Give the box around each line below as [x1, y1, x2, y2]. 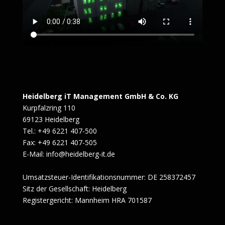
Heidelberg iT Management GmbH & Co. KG [22, 91, 178, 101]
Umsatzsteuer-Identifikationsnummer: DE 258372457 [22, 172, 195, 182]
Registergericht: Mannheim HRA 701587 [22, 195, 152, 205]
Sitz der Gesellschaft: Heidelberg [22, 184, 127, 194]
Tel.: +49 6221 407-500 [22, 126, 97, 136]
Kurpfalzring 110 [22, 103, 75, 113]
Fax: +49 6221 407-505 [22, 138, 97, 148]
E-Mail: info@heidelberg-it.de [22, 149, 115, 159]
